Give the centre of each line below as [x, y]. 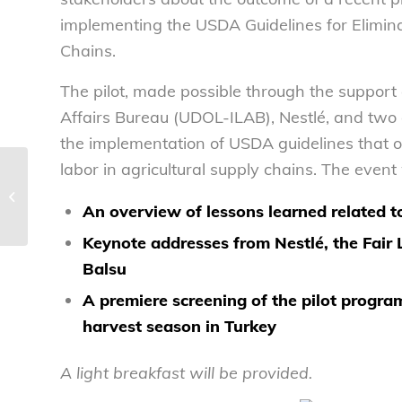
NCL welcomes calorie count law [117, 177]
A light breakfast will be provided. [186, 373]
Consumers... [66, 214]
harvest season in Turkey [179, 327]
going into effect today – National [121, 196]
